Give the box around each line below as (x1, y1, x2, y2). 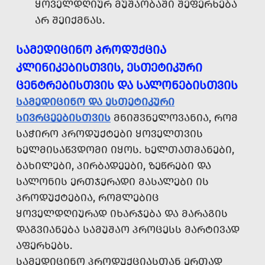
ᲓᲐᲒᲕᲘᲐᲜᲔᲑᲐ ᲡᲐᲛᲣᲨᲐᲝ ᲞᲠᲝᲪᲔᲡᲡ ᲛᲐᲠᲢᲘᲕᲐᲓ (16, 223, 240, 237)
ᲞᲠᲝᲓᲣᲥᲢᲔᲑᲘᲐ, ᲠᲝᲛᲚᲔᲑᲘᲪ (16, 191, 159, 205)
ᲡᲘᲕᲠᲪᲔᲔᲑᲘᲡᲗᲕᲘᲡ (16, 111, 111, 125)
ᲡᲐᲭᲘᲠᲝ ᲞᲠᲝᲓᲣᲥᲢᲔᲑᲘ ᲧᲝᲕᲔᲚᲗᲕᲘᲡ (16, 127, 203, 141)
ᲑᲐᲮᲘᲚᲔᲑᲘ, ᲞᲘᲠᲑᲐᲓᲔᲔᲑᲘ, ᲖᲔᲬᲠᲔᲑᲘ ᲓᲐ (16, 159, 211, 173)
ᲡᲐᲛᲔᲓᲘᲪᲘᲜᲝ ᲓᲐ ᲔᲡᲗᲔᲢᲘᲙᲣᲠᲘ (16, 95, 174, 109)
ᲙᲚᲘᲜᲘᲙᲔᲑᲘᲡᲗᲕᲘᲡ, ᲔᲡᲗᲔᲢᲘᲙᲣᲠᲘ (16, 60, 202, 75)
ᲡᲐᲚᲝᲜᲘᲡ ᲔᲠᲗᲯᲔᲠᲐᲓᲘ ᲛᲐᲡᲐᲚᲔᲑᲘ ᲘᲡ (16, 175, 209, 189)
